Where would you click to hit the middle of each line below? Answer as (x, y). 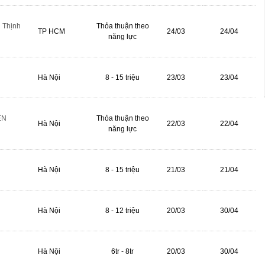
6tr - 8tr (122, 251)
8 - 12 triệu (122, 211)
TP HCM (51, 31)
